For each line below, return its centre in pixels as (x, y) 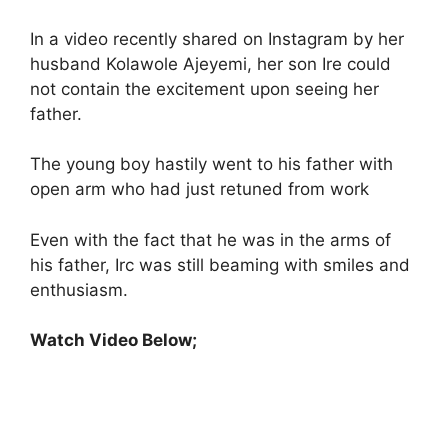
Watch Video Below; (113, 340)
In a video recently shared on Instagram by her (217, 38)
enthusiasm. (79, 289)
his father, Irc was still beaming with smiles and (220, 264)
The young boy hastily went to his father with (211, 164)
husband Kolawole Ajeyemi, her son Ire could (210, 63)
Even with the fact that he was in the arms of (210, 239)
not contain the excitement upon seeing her (204, 88)
